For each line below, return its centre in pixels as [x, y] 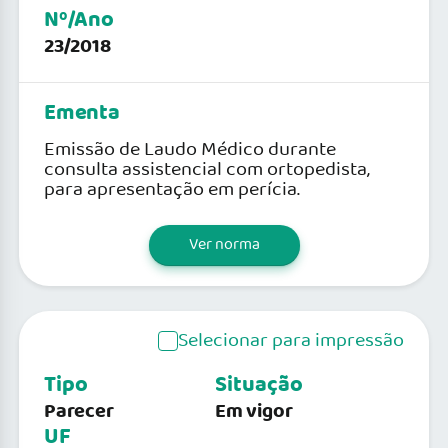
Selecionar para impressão [291, 340]
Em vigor [254, 411]
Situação [259, 385]
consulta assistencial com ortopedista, [207, 169]
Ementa [82, 113]
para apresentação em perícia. [172, 189]
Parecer [79, 411]
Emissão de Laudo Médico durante [190, 149]
